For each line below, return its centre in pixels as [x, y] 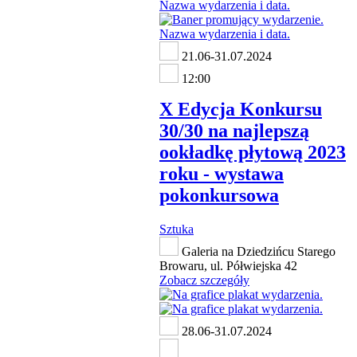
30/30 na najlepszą [234, 131]
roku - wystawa [222, 174]
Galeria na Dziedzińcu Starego [257, 252]
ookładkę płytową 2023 [253, 153]
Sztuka [177, 229]
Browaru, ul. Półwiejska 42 [228, 266]
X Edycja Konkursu [241, 110]
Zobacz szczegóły [204, 280]
